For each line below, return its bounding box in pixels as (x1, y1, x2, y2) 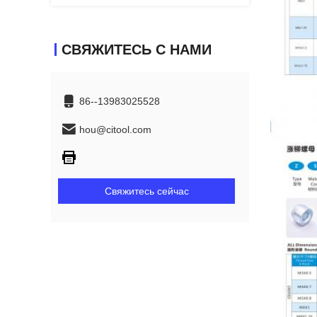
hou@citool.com (79, 124, 151, 135)
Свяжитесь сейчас (104, 185, 189, 197)
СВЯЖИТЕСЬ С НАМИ (62, 42, 212, 57)
